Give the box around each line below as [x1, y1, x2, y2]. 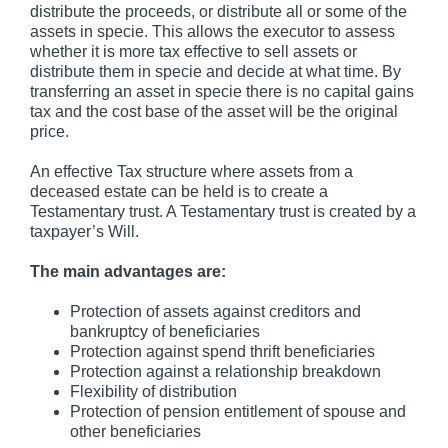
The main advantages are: [30, 262, 226, 280]
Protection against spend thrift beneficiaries [70, 342, 375, 360]
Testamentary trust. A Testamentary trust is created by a [30, 202, 416, 220]
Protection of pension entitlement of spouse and [70, 402, 406, 420]
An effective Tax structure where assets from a [30, 162, 353, 180]
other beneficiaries [70, 422, 201, 440]
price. [30, 122, 69, 140]
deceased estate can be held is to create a [30, 182, 328, 200]
